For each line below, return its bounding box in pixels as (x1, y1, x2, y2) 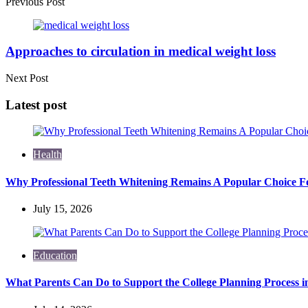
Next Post (5, 72, 48, 84)
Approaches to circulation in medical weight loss (5, 44, 276, 59)
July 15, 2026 (33, 202, 92, 214)
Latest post (5, 97, 67, 112)
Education (33, 249, 77, 261)
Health (33, 148, 62, 161)
